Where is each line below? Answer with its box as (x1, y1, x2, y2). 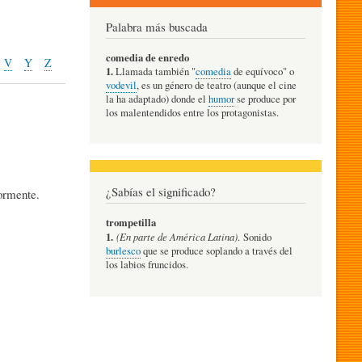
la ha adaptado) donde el (106, 91, 208, 106)
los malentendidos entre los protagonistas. (106, 105, 279, 120)
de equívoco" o (231, 64, 294, 78)
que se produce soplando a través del (141, 244, 293, 259)
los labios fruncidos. (106, 258, 188, 272)
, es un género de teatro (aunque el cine (137, 78, 297, 92)
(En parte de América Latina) (116, 229, 238, 244)
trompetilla (106, 215, 156, 230)
